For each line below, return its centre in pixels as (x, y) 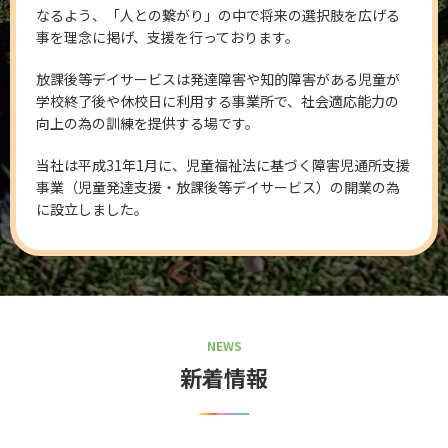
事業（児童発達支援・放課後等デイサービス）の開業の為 (218, 187)
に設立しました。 (92, 209)
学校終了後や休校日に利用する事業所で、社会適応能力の (217, 101)
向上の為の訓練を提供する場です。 (147, 123)
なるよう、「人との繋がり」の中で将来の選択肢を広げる (218, 15)
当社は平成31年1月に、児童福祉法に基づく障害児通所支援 (223, 165)
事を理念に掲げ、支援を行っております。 (167, 37)
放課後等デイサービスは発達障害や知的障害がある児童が (218, 79)
